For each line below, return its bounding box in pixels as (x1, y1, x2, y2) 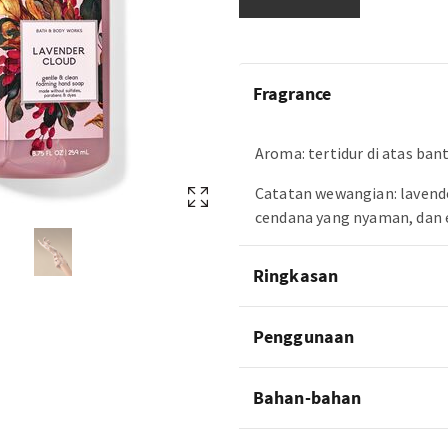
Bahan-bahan (253, 386, 362, 409)
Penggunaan (253, 325, 354, 348)
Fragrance (253, 82, 331, 105)
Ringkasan (253, 264, 338, 287)
